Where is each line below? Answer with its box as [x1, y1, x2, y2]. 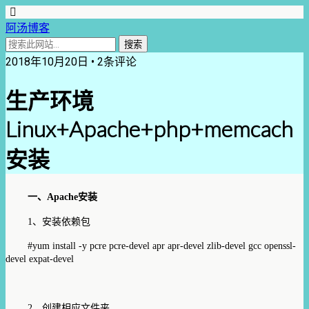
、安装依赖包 [32, 216, 90, 227]
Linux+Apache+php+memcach [6, 115, 293, 143]
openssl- [264, 240, 296, 251]
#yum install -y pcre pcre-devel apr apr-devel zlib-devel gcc [28, 240, 264, 251]
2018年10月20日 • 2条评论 [6, 55, 137, 68]
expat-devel [26, 253, 74, 264]
